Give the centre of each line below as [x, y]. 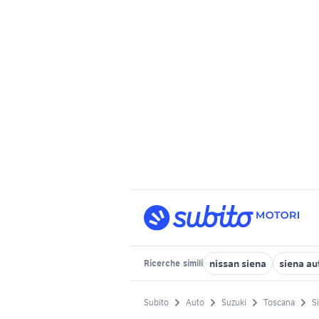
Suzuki [234, 303]
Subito [156, 303]
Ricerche [163, 263]
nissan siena [238, 263]
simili [192, 263]
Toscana [279, 303]
